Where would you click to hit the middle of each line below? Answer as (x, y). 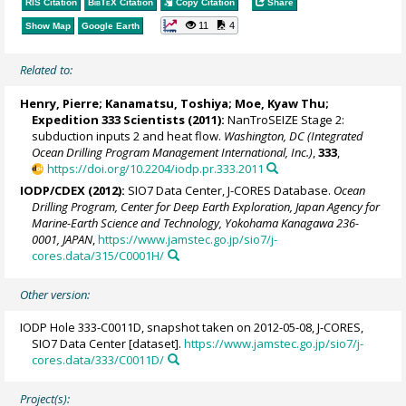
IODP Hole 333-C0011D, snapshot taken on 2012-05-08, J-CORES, (192, 327)
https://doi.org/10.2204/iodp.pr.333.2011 (155, 168)
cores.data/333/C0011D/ (98, 359)
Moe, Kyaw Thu (280, 103)
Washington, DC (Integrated (294, 135)
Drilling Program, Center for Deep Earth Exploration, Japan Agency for (206, 207)
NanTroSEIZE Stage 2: (285, 119)
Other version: (55, 294)
